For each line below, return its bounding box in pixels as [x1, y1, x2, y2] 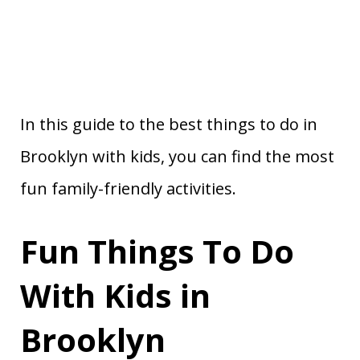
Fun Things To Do [20, 229, 294, 273]
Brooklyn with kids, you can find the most [20, 145, 334, 167]
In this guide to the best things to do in [20, 113, 317, 135]
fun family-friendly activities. [20, 178, 236, 199]
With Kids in [20, 273, 211, 317]
